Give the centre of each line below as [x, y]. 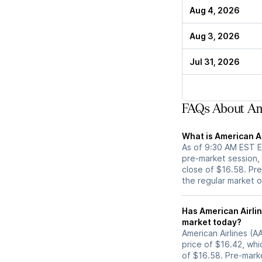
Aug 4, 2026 [215, 11]
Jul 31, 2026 [215, 62]
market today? [212, 222]
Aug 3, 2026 [215, 36]
